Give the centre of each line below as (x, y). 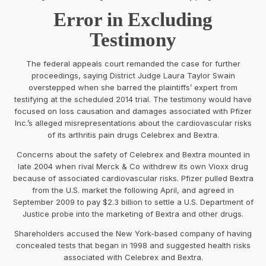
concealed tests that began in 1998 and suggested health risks (133, 245)
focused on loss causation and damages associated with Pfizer (133, 111)
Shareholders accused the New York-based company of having (133, 233)
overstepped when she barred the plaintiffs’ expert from (133, 87)
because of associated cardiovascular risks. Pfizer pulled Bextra (133, 178)
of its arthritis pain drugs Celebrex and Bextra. (133, 134)
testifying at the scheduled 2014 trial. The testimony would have (133, 99)
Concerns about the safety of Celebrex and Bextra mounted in (133, 154)
